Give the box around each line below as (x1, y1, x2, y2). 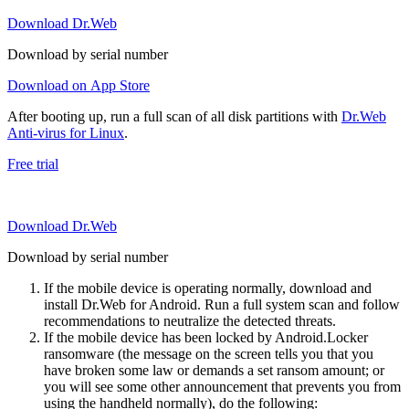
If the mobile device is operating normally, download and (44, 280, 372, 297)
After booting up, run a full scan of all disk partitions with (7, 109, 341, 125)
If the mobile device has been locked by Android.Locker (44, 330, 368, 346)
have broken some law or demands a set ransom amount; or (44, 362, 384, 379)
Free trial (7, 156, 58, 173)
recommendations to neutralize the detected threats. (44, 313, 336, 330)
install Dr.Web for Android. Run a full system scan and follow (44, 297, 400, 313)
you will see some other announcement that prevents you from (44, 379, 401, 395)
